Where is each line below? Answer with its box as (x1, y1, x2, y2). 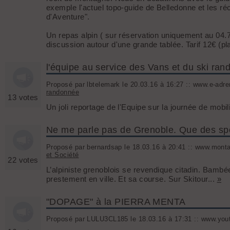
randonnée (46, 88, 80, 96)
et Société (46, 151, 79, 159)
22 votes (8, 156, 39, 165)
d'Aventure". (46, 12, 90, 22)
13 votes (8, 93, 39, 102)
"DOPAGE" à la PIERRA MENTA (46, 197, 186, 207)
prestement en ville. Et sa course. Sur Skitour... (46, 175, 217, 184)
